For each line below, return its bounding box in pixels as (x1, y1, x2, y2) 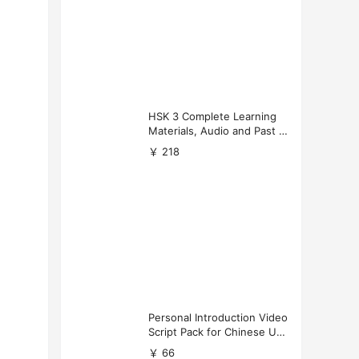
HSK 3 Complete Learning (148, 109, 276, 123)
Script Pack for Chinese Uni (148, 325, 285, 339)
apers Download (148, 138, 229, 151)
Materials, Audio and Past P (148, 123, 285, 137)
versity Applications (148, 340, 246, 353)
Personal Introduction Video (148, 311, 288, 325)
